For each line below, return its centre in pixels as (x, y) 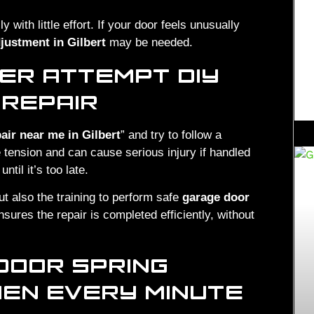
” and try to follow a (171, 135)
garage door (216, 198)
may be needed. (149, 43)
